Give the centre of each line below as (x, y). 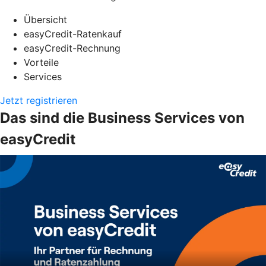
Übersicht (45, 20)
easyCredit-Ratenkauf (73, 34)
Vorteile (41, 63)
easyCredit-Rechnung (72, 48)
